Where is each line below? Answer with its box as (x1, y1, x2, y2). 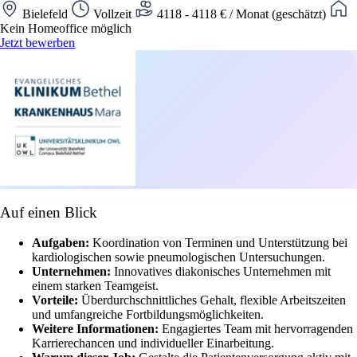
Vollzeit (90, 6, 135, 21)
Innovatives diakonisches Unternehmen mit (114, 265, 331, 279)
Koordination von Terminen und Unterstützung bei (92, 236, 347, 250)
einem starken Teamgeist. (32, 279, 159, 293)
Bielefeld (19, 6, 71, 21)
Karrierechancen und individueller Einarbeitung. (32, 336, 274, 351)
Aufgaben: (32, 236, 92, 250)
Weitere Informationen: (32, 322, 162, 336)
